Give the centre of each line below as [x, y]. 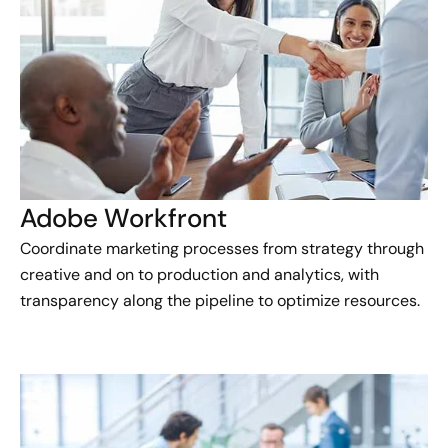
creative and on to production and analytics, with [199, 275]
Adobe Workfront [123, 218]
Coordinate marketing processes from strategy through [222, 249]
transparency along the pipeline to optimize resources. [220, 301]
